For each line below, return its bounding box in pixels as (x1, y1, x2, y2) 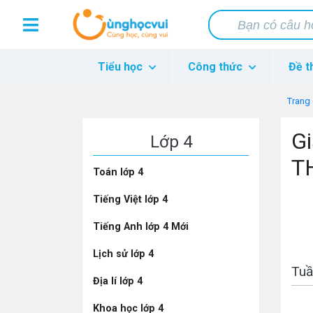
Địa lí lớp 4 (93, 275, 143, 287)
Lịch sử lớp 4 (93, 248, 154, 260)
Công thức (188, 60, 246, 73)
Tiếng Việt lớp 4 (93, 194, 168, 205)
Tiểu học (98, 60, 146, 73)
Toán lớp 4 (93, 166, 143, 178)
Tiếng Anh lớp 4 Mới (93, 221, 189, 233)
